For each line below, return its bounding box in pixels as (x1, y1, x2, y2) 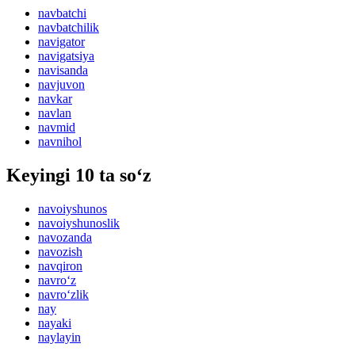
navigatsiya (38, 49, 94, 63)
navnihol (38, 135, 82, 149)
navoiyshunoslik (38, 216, 120, 231)
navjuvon (38, 78, 85, 92)
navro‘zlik (38, 288, 89, 302)
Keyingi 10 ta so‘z (6, 165, 151, 186)
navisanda (38, 63, 88, 78)
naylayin (38, 330, 81, 345)
